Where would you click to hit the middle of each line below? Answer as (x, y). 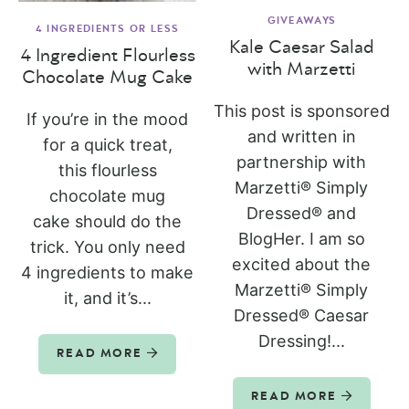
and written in (301, 137)
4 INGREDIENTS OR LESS (107, 29)
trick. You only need (107, 247)
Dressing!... (301, 341)
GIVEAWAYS (302, 21)
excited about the (302, 265)
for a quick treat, (107, 145)
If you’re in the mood (108, 120)
